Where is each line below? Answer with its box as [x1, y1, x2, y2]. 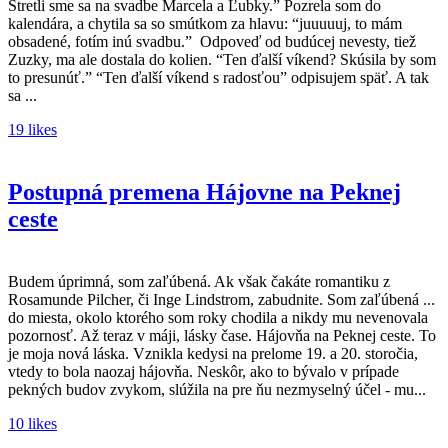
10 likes [8, 414, 57, 432]
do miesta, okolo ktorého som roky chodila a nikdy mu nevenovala [8, 308, 428, 326]
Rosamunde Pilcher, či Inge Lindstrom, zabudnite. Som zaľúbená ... [8, 290, 435, 308]
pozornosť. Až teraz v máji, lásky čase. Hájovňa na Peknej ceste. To [8, 326, 436, 344]
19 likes [8, 120, 57, 138]
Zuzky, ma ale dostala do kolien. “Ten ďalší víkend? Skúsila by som [8, 50, 436, 68]
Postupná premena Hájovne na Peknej [8, 178, 401, 205]
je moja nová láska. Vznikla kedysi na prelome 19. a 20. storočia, [8, 344, 418, 362]
